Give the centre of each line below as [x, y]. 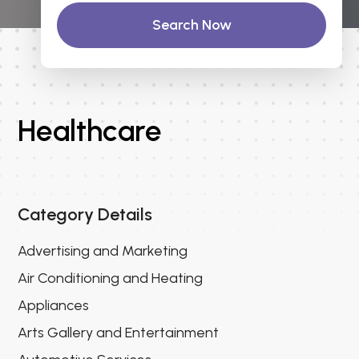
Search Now [192, 24]
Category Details [85, 214]
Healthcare [90, 130]
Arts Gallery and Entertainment [119, 332]
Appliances [54, 305]
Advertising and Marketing [103, 250]
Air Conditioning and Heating [111, 278]
